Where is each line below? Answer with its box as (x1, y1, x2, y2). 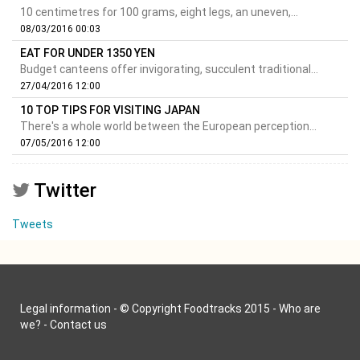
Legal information (20, 302, 111, 316)
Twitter (30, 179, 96, 202)
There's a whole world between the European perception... (20, 120, 317, 133)
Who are (279, 302, 321, 316)
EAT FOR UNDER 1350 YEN (20, 47, 155, 60)
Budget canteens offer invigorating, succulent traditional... (20, 63, 318, 76)
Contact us (50, 318, 107, 332)
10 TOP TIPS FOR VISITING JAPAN (20, 104, 200, 117)
